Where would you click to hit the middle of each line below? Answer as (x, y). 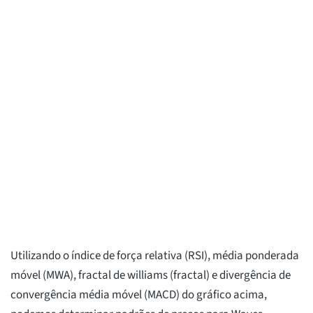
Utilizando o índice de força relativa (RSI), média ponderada (155, 256)
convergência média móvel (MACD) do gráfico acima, (139, 295)
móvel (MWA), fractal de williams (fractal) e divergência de (151, 276)
